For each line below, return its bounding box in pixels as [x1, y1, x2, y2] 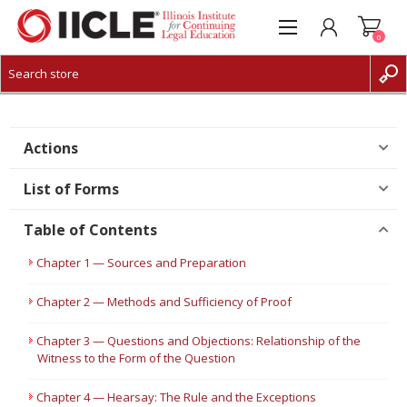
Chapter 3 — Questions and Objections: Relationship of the [36, 333, 362, 349]
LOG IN [39, 114, 75, 130]
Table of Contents [24, 220, 158, 240]
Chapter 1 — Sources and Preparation [36, 254, 247, 271]
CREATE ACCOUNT [39, 86, 134, 103]
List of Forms [24, 179, 120, 199]
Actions [24, 138, 79, 158]
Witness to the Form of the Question [37, 350, 236, 366]
